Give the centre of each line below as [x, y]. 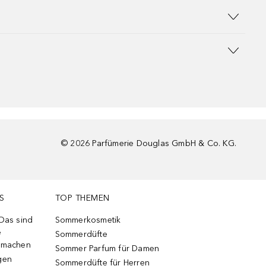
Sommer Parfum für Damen [107, 248]
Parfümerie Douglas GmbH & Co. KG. [164, 143]
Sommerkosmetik [88, 220]
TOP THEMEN [82, 198]
